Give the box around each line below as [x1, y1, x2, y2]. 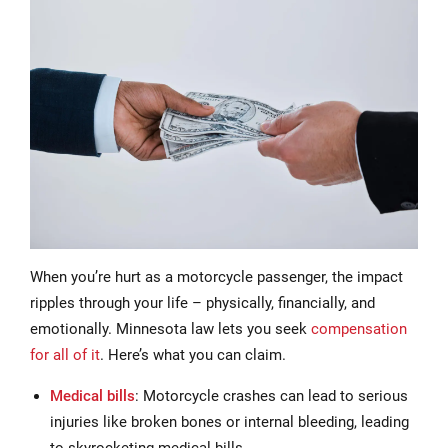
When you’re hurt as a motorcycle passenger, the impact [30, 267, 403, 286]
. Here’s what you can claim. [100, 345, 286, 364]
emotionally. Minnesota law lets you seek [30, 319, 311, 338]
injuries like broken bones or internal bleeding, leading [50, 412, 409, 431]
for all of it [30, 345, 100, 364]
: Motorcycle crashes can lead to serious [135, 386, 408, 405]
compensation [311, 319, 407, 338]
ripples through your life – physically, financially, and [30, 293, 375, 312]
